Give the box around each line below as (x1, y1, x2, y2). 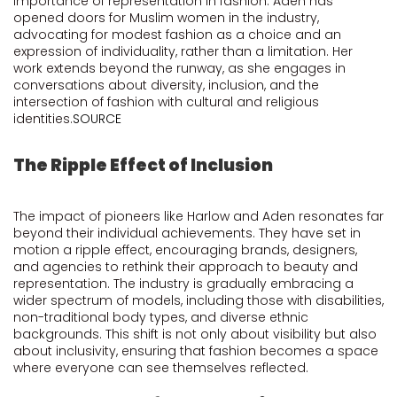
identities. (13, 110, 73, 128)
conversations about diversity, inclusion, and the (13, 76, 319, 94)
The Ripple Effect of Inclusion (13, 153, 273, 177)
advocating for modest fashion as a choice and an (13, 26, 341, 43)
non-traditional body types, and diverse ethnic (13, 308, 308, 326)
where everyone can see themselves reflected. (13, 359, 308, 377)
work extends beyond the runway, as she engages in (13, 59, 346, 77)
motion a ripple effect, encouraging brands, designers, (13, 241, 357, 259)
